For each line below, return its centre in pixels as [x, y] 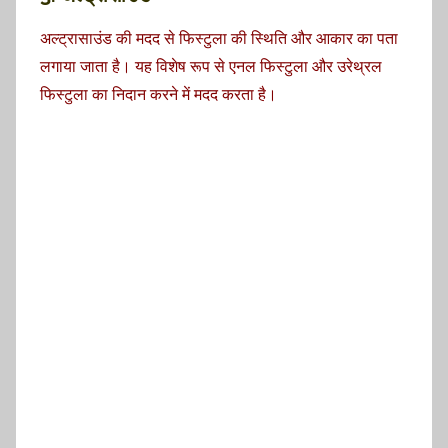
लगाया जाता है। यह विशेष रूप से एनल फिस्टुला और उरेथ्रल [211, 66]
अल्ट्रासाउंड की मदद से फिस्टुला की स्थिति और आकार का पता [219, 38]
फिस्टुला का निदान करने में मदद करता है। [158, 94]
